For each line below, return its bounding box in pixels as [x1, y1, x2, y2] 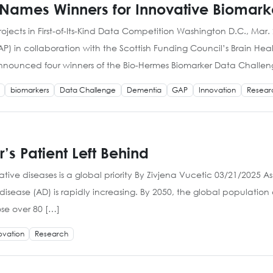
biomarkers [10, 84, 49, 95]
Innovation [198, 84, 236, 95]
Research [35, 229, 69, 239]
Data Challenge [60, 84, 116, 95]
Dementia [126, 84, 161, 95]
